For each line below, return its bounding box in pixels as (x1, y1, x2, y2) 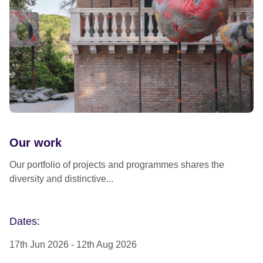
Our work (9, 136, 62, 149)
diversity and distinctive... (9, 173, 113, 184)
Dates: (9, 215, 40, 227)
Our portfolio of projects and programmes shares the (9, 159, 224, 170)
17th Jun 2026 (9, 239, 69, 249)
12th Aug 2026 (76, 239, 137, 249)
